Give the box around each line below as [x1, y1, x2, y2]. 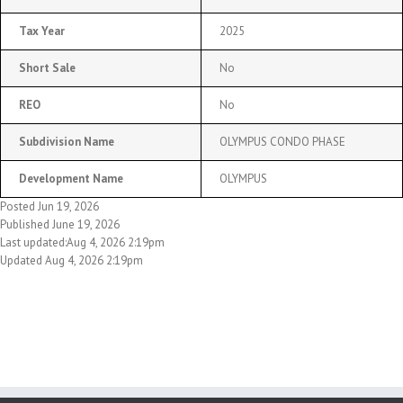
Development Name [19, 170, 123, 186]
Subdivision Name [19, 133, 114, 149]
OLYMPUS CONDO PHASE [219, 133, 345, 149]
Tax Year [19, 22, 65, 39]
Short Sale [19, 59, 76, 76]
